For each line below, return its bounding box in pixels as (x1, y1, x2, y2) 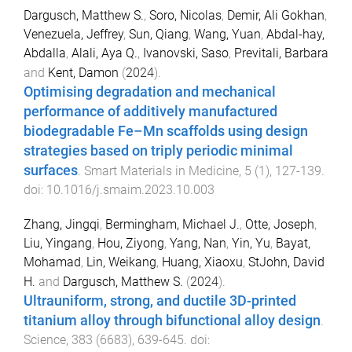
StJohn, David (248, 255, 324, 270)
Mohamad (24, 255, 81, 270)
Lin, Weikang (86, 255, 156, 270)
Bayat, (276, 236, 310, 251)
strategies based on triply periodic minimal (24, 142, 293, 159)
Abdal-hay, (266, 26, 324, 42)
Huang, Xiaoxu (162, 255, 243, 270)
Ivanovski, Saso (143, 45, 229, 60)
